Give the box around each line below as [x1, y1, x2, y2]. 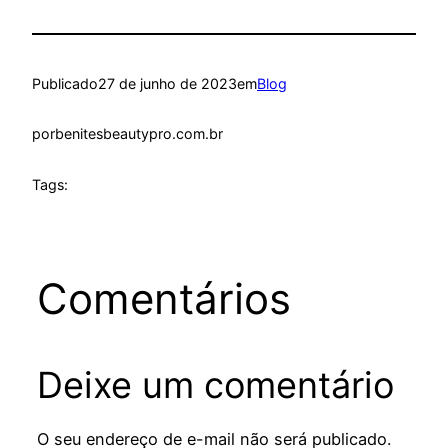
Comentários [36, 272, 291, 324]
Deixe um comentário [36, 362, 394, 407]
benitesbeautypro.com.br [55, 125, 223, 143]
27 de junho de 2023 [98, 74, 237, 92]
